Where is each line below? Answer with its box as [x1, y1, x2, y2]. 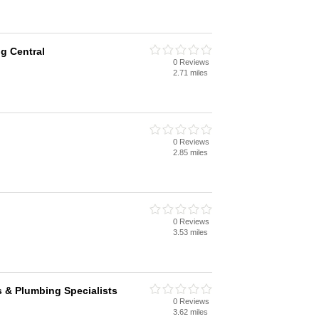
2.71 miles [173, 68, 208, 77]
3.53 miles [173, 228, 208, 236]
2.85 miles [173, 148, 208, 157]
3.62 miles [173, 308, 208, 316]
